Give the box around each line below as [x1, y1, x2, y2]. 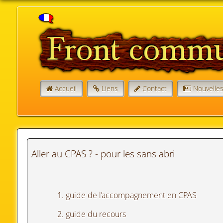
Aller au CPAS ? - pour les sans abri [31, 146, 175, 160]
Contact [142, 83, 167, 93]
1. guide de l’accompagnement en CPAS [57, 190, 197, 201]
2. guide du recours [57, 209, 126, 220]
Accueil [55, 83, 77, 93]
